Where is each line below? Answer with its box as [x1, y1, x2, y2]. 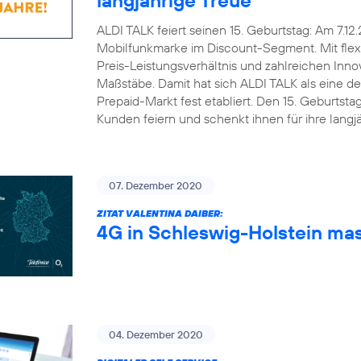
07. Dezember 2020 [109, 178, 202, 192]
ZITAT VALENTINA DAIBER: [97, 206, 223, 219]
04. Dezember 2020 [109, 327, 203, 341]
